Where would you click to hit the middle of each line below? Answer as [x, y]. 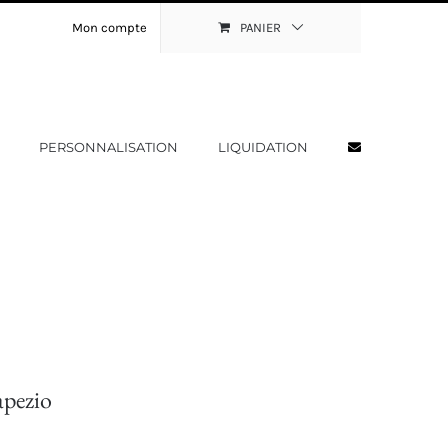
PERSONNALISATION [108, 147]
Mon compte [109, 27]
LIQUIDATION [263, 147]
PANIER [260, 27]
